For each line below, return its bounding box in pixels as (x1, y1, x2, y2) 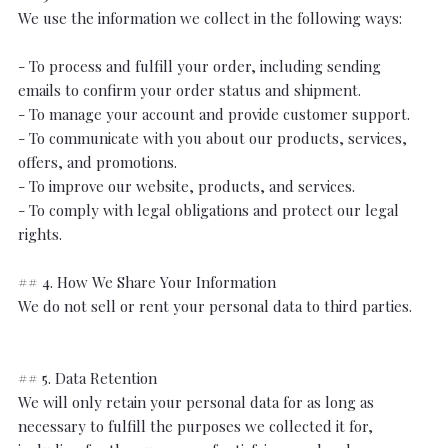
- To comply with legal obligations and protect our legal (17, 200, 399, 220)
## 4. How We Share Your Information (17, 272, 276, 292)
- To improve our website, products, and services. (17, 176, 355, 196)
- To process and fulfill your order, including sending (17, 56, 381, 76)
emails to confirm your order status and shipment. (17, 80, 361, 100)
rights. (17, 224, 62, 244)
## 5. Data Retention (17, 368, 157, 388)
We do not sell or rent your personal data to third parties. (17, 296, 412, 316)
